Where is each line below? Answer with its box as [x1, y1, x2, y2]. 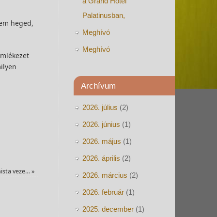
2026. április [82, 154, 120, 162]
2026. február [82, 188, 124, 196]
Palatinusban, [82, 11, 125, 19]
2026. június [82, 120, 120, 128]
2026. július [82, 103, 118, 111]
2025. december [82, 205, 134, 213]
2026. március [82, 171, 127, 179]
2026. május [82, 137, 121, 145]
